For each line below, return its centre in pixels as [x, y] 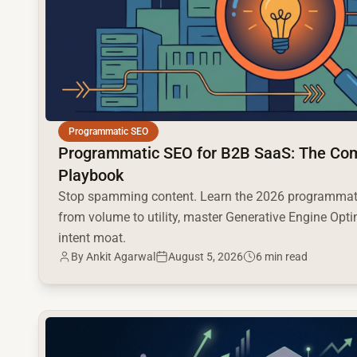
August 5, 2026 [206, 257]
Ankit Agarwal [121, 257]
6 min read [282, 257]
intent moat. [92, 238]
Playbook [91, 175]
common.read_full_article [109, 319]
